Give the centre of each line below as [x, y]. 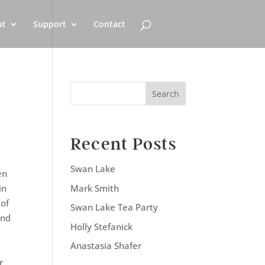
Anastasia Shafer [106, 245]
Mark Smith [95, 188]
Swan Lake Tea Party [114, 207]
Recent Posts [124, 144]
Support [49, 24]
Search [165, 93]
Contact [109, 24]
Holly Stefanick [102, 226]
